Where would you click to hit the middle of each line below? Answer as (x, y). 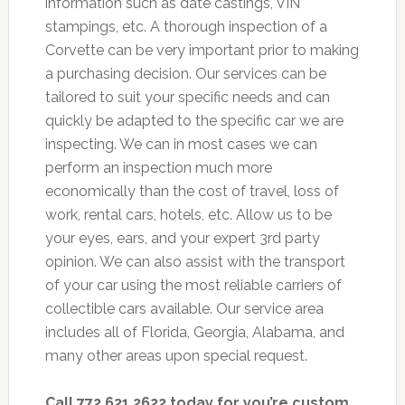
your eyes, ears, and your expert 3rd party (182, 239)
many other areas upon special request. (176, 356)
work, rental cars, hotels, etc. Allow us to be (188, 215)
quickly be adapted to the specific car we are (194, 121)
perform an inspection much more (158, 168)
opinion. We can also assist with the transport (195, 262)
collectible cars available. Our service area (184, 309)
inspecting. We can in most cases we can (181, 145)
